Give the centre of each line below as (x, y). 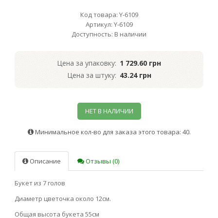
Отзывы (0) (102, 161)
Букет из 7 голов (40, 183)
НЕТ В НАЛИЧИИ (109, 111)
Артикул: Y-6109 (109, 24)
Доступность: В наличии (109, 34)
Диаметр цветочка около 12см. (63, 198)
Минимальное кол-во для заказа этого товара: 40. (112, 132)
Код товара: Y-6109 (109, 14)
